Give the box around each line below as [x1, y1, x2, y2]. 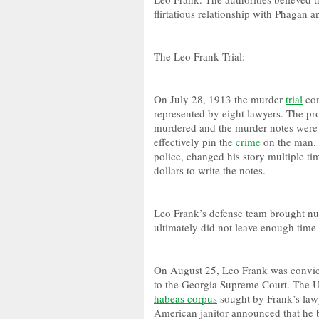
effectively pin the [154, 135, 236, 149]
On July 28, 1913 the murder [154, 92, 286, 106]
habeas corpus [154, 291, 217, 305]
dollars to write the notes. [154, 163, 266, 177]
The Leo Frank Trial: [154, 49, 245, 63]
